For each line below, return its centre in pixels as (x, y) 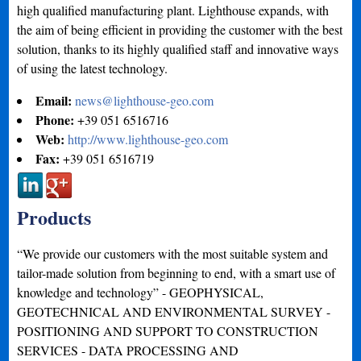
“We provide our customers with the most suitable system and (173, 253)
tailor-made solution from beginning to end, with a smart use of (176, 272)
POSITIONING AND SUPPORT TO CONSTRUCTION (168, 330)
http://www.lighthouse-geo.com (148, 139)
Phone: (57, 119)
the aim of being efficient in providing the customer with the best (180, 29)
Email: (56, 100)
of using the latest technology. (93, 68)
